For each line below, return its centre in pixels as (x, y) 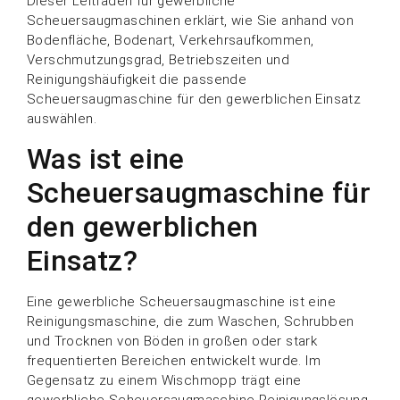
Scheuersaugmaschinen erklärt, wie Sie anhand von (191, 21)
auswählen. (62, 119)
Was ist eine (106, 158)
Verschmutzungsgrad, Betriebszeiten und (158, 60)
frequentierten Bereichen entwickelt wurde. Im (174, 360)
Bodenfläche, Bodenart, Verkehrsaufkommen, (171, 41)
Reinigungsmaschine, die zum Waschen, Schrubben (191, 321)
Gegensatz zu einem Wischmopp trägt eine (164, 380)
